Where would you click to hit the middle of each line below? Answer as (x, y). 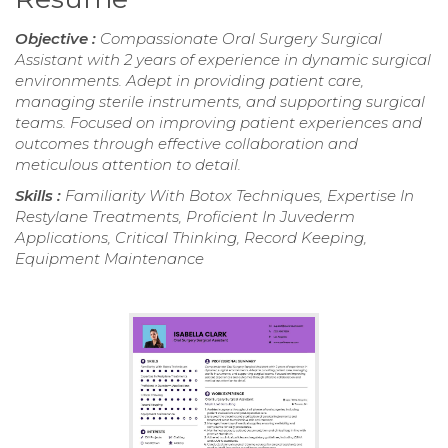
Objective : (57, 38)
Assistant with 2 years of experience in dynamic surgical (223, 59)
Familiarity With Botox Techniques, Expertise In (239, 195)
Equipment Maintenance (109, 258)
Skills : (40, 195)
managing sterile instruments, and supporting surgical (220, 101)
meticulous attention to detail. (128, 164)
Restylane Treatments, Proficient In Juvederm (185, 216)
